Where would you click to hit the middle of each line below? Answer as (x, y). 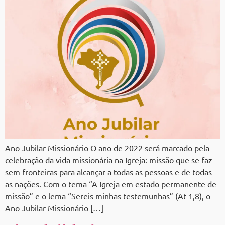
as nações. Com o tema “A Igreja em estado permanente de (111, 184)
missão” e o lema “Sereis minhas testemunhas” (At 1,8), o (108, 196)
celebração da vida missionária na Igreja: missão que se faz (109, 160)
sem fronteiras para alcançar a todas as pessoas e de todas (108, 172)
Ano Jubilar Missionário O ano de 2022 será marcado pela (107, 148)
